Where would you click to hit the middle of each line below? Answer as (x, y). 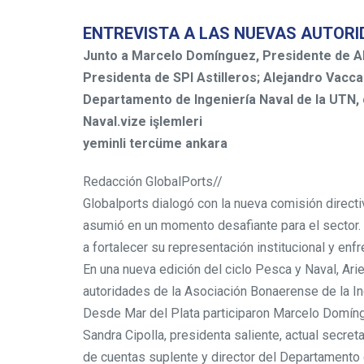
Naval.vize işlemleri (143, 121)
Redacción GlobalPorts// (153, 181)
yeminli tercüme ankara (155, 143)
